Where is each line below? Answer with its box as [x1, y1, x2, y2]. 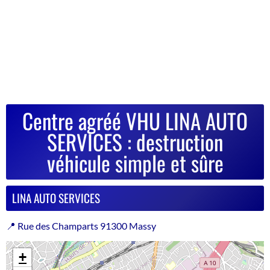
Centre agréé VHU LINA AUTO [22, 104, 248, 136]
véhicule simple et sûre [46, 146, 224, 178]
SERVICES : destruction [47, 125, 223, 157]
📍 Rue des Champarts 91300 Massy [6, 219, 156, 231]
